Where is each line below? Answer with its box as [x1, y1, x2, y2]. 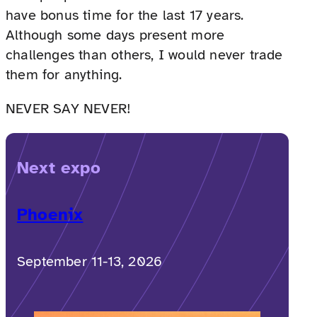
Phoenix [17, 203, 83, 225]
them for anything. [6, 66, 122, 84]
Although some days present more [6, 26, 225, 45]
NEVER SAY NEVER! [6, 100, 132, 118]
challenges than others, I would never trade [6, 46, 283, 64]
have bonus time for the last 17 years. [6, 6, 244, 25]
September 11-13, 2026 [17, 252, 163, 270]
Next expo [17, 156, 100, 178]
